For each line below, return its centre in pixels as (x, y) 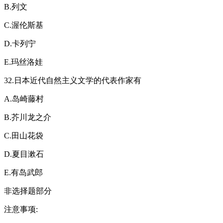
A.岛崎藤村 (24, 99)
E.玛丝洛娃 (23, 62)
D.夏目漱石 (24, 154)
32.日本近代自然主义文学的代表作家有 (73, 80)
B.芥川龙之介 (28, 117)
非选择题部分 (28, 191)
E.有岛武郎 (23, 172)
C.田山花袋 (24, 135)
